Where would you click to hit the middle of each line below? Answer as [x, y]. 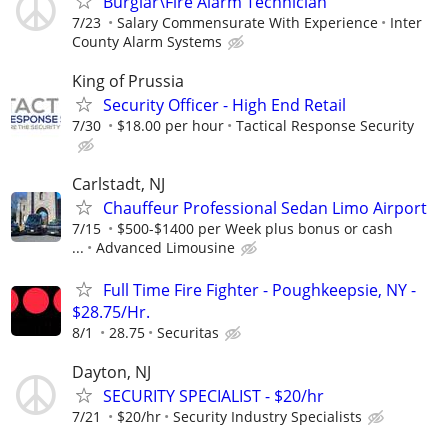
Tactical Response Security [325, 126]
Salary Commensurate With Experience [247, 23]
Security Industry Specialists [267, 416]
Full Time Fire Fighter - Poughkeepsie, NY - [259, 289]
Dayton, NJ [111, 371]
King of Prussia [128, 81]
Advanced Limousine [165, 248]
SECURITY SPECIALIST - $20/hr [213, 395]
